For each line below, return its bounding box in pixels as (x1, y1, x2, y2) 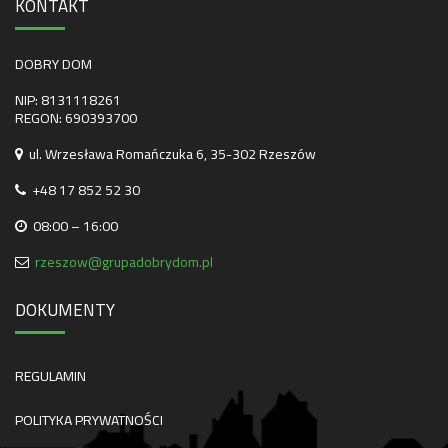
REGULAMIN (15, 363, 86, 389)
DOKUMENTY (15, 294, 115, 326)
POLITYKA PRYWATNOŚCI (15, 407, 163, 433)
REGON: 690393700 (15, 105, 137, 131)
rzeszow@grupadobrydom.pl (35, 249, 213, 275)
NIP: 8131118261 (15, 87, 121, 113)
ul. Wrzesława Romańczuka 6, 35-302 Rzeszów (23, 141, 316, 167)
